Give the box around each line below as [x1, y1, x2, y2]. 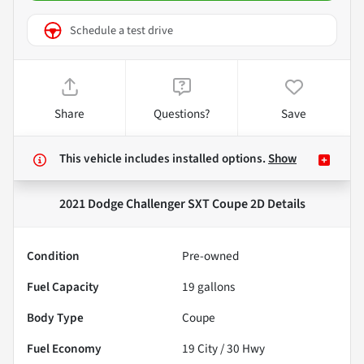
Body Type [27, 309, 84, 327]
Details [264, 195, 305, 214]
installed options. [172, 149, 268, 168]
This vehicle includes [59, 149, 172, 168]
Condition [27, 247, 80, 266]
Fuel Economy [27, 340, 102, 358]
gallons [195, 278, 235, 297]
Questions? [154, 105, 210, 123]
